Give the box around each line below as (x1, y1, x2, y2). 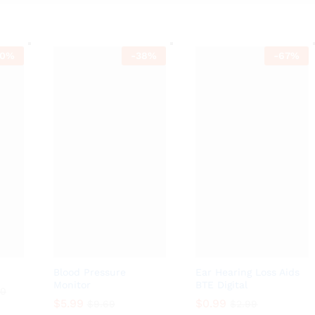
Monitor (53, 278, 91, 290)
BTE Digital (195, 278, 248, 290)
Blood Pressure (53, 266, 126, 278)
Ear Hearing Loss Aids (195, 266, 300, 278)
